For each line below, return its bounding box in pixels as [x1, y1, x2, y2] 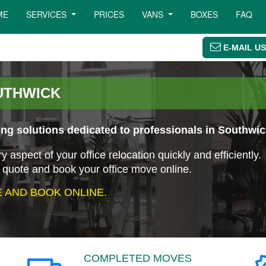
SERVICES [26, 8, 69, 20]
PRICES [94, 8, 125, 20]
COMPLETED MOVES [84, 252, 192, 264]
